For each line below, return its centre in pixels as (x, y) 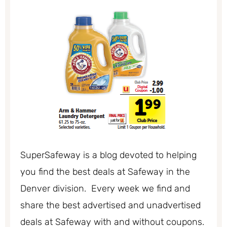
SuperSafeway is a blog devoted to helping (108, 155)
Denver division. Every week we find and (105, 189)
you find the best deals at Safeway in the (105, 172)
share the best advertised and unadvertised (110, 205)
